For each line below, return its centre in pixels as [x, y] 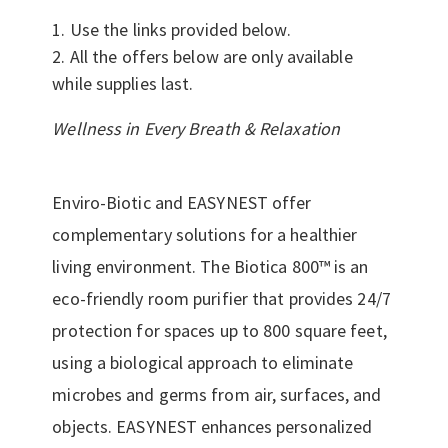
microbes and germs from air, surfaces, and [217, 394]
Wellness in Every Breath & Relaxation [196, 128]
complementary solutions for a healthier [205, 234]
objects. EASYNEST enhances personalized [212, 426]
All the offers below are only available [211, 56]
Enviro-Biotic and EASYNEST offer [182, 202]
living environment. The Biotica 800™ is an [210, 266]
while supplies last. [123, 83]
